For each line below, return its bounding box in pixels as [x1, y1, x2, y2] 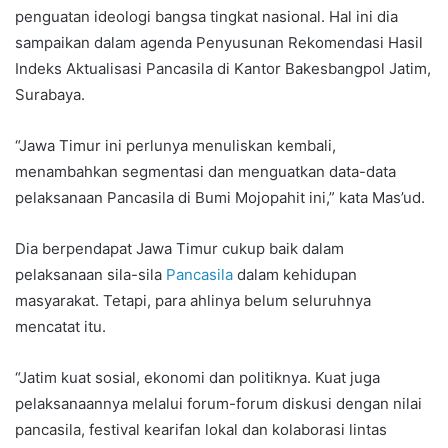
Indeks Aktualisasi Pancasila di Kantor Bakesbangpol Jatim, [15, 58, 431, 78]
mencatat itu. [15, 316, 106, 336]
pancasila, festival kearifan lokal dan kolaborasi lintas [15, 419, 387, 439]
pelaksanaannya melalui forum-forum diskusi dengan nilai [15, 393, 422, 413]
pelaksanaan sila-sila [15, 264, 166, 284]
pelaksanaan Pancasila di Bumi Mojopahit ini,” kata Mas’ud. [15, 187, 425, 207]
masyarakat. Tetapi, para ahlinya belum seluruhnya [15, 290, 371, 310]
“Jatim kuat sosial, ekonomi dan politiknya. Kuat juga [15, 367, 380, 387]
